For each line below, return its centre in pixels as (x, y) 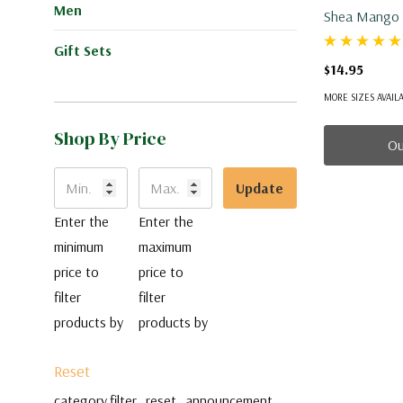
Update (260, 188)
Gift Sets (83, 50)
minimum (79, 246)
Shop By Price (110, 138)
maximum (165, 246)
